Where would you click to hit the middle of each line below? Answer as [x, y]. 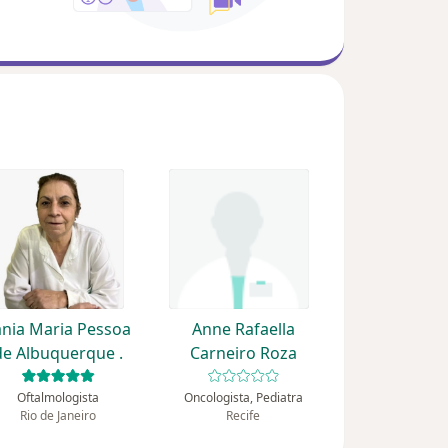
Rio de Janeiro [57, 416]
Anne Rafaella [243, 329]
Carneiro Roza [243, 353]
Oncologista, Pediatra [243, 398]
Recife [243, 416]
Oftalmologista [57, 398]
